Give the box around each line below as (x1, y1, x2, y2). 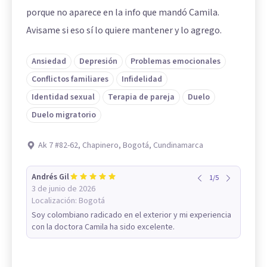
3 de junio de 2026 (32, 183, 95, 195)
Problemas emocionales (131, 55, 221, 68)
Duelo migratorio (32, 109, 96, 122)
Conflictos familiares (32, 73, 108, 86)
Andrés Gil (32, 171, 69, 184)
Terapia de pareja (108, 91, 175, 104)
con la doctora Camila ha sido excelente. (32, 221, 175, 234)
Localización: (32, 195, 79, 207)
